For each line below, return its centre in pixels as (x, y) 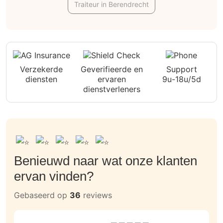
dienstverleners (111, 89)
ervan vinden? (54, 176)
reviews (96, 195)
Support (181, 69)
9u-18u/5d (181, 79)
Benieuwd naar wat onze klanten (106, 161)
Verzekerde (42, 69)
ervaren (111, 79)
